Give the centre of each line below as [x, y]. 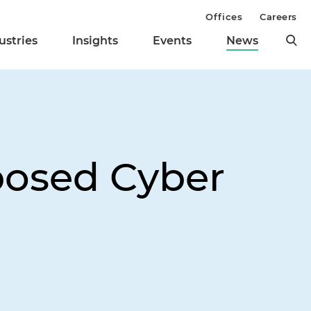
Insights [95, 41]
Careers [278, 17]
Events [172, 41]
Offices [224, 17]
